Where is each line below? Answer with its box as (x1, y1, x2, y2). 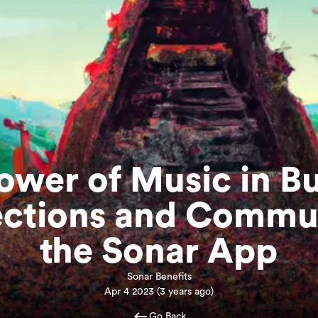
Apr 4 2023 (104, 287, 154, 297)
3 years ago (160, 287, 211, 297)
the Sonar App (40, 234, 278, 270)
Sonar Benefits (126, 272, 192, 282)
